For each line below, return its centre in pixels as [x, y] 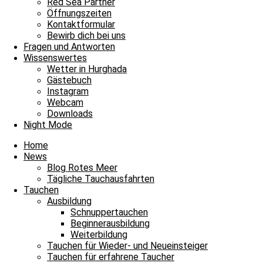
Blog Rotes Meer [82, 168]
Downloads [70, 114]
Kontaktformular [81, 24]
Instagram [68, 91]
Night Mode [48, 125]
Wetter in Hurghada [87, 69]
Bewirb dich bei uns [86, 36]
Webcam [65, 102]
